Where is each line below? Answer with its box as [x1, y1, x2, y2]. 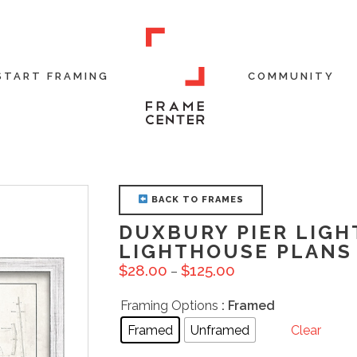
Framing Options [120, 298, 218, 313]
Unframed [190, 322, 249, 338]
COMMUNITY [247, 70, 335, 82]
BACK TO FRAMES [147, 194, 244, 205]
